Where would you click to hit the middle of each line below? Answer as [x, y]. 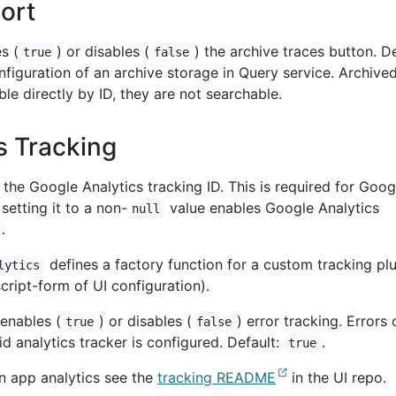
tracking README [217, 377]
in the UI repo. [337, 377]
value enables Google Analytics [272, 208]
